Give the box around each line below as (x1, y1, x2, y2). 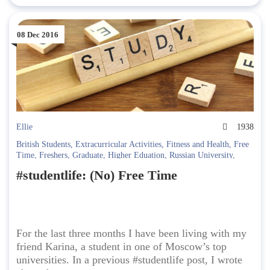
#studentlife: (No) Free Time (16, 168, 177, 183)
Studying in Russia (131, 162, 195, 171)
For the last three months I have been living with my (16, 227, 246, 240)
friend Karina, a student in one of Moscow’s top (16, 240, 227, 253)
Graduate (72, 151, 103, 160)
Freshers (39, 151, 67, 160)
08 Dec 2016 (17, 30, 58, 39)
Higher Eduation (108, 151, 165, 160)
